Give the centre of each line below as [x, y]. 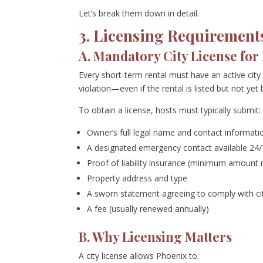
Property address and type [137, 178]
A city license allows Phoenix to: [139, 255]
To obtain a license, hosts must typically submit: [170, 110]
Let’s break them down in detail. [139, 13]
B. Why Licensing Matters [156, 236]
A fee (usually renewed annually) [148, 208]
